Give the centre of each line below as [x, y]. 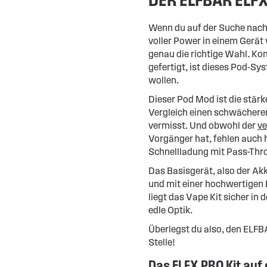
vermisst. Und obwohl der [203, 125]
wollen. [163, 80]
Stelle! [162, 242]
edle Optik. [170, 210]
